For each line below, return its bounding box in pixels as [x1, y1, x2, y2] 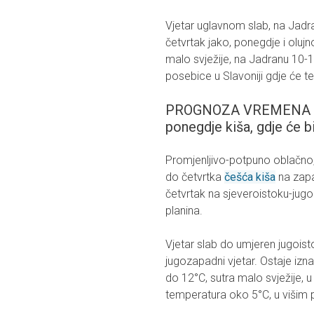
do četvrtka [165, 170, 224, 184]
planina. [165, 204, 203, 218]
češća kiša [224, 170, 275, 184]
